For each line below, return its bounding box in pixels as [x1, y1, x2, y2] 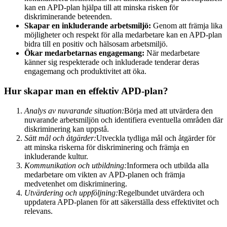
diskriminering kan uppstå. [24, 124, 109, 133]
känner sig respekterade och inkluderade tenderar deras [24, 58, 199, 67]
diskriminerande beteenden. [24, 12, 112, 21]
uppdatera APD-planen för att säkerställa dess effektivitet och [24, 197, 219, 206]
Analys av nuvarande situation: [24, 106, 124, 115]
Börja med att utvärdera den [124, 106, 213, 115]
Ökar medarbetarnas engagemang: [24, 49, 144, 58]
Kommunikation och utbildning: [24, 161, 127, 170]
